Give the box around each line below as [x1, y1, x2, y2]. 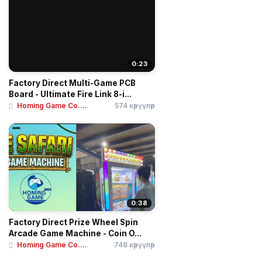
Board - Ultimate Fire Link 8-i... [9, 89, 132, 99]
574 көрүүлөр [115, 101, 155, 110]
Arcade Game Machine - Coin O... [9, 228, 142, 238]
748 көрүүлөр [114, 240, 155, 249]
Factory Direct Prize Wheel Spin [9, 217, 138, 227]
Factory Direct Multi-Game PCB [9, 78, 136, 88]
